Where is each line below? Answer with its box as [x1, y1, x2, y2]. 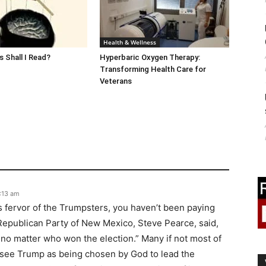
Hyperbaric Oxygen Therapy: [100, 52, 200, 62]
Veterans [100, 76, 132, 85]
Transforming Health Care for [100, 64, 206, 74]
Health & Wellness [103, 37, 156, 46]
